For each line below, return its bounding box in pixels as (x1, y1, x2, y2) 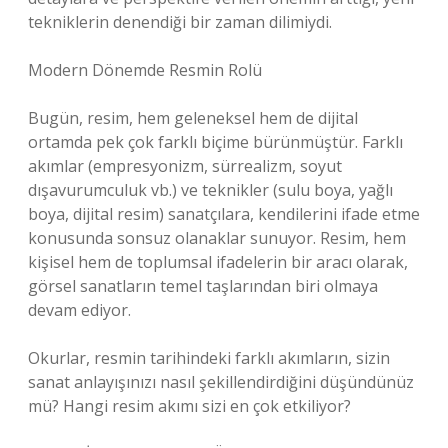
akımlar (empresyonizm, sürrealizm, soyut (28, 155, 342, 177)
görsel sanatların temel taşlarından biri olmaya (28, 275, 378, 297)
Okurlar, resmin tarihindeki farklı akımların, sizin (28, 347, 390, 369)
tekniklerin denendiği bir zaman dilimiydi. (28, 11, 332, 33)
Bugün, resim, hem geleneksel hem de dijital (28, 107, 358, 129)
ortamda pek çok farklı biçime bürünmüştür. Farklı (28, 131, 403, 153)
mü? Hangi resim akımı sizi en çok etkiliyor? (28, 395, 351, 417)
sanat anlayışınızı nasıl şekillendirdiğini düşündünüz (28, 371, 414, 393)
